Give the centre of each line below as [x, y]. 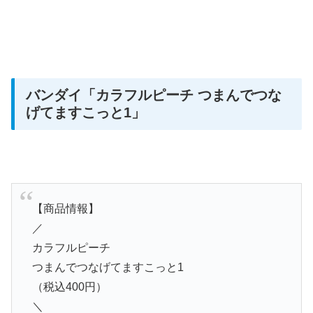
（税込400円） [69, 287]
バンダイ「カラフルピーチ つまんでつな [154, 95]
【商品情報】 [65, 209]
